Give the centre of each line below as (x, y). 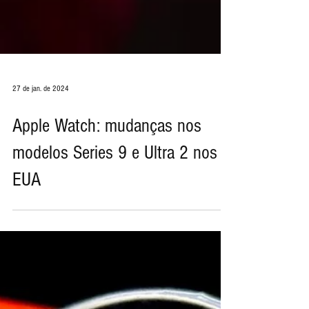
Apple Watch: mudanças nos (107, 144)
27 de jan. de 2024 (41, 107)
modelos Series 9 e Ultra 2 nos (115, 171)
